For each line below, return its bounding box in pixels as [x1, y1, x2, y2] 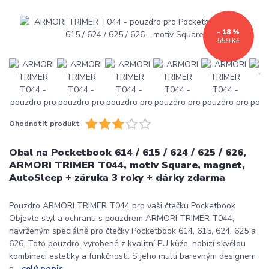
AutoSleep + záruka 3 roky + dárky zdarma [9, 170, 225, 184]
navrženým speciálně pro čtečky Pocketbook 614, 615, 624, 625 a [9, 225, 256, 237]
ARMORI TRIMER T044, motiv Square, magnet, [9, 157, 245, 172]
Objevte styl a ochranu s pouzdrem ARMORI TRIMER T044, [9, 212, 234, 224]
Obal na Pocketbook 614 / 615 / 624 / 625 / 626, [9, 145, 246, 159]
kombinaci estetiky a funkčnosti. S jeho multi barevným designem [9, 250, 256, 262]
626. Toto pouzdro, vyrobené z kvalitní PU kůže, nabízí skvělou [9, 237, 246, 249]
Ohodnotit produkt [9, 119, 80, 129]
